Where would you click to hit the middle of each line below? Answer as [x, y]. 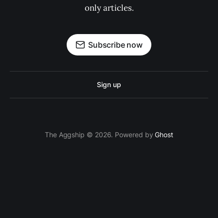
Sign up [109, 84]
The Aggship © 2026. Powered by [100, 135]
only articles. [109, 8]
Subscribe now [115, 45]
